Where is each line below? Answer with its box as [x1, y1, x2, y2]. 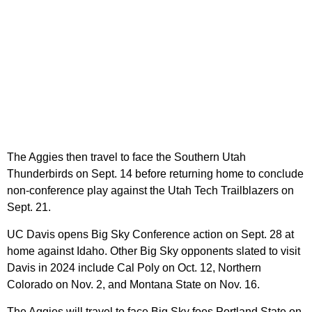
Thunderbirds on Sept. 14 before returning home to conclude [7, 168, 304, 180]
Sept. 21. [7, 201, 51, 214]
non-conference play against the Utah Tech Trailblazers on [7, 185, 294, 197]
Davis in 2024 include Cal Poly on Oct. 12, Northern [7, 262, 261, 274]
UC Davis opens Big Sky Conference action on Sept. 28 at [7, 228, 294, 241]
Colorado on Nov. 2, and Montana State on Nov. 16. [7, 279, 260, 291]
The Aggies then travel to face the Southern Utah [7, 151, 246, 164]
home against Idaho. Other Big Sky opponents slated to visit [7, 245, 300, 258]
